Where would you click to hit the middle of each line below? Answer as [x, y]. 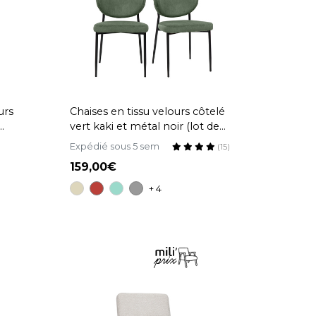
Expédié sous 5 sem [115, 147]
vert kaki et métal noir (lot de [145, 127]
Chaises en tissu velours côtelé [147, 112]
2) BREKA [94, 141]
